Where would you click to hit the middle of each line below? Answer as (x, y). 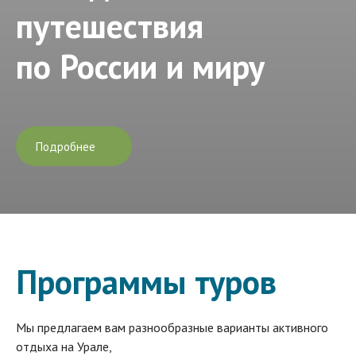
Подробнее (66, 146)
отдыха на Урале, (64, 346)
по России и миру (140, 66)
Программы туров (146, 281)
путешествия (110, 26)
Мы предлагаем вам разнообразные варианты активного (172, 327)
